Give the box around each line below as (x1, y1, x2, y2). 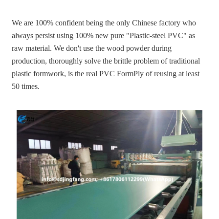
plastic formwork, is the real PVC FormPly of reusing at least (12, 69, 200, 78)
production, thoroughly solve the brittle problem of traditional (12, 56, 200, 65)
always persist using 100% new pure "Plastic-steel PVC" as (12, 31, 196, 40)
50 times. (12, 82, 40, 90)
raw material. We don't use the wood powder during (12, 44, 172, 52)
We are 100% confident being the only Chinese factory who (12, 18, 197, 27)
